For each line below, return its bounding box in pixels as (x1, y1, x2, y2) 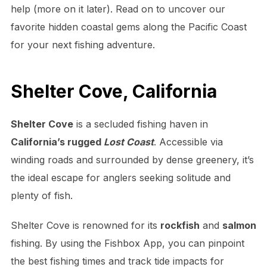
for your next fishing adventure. (10, 39, 155, 51)
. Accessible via (153, 135, 223, 148)
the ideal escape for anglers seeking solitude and (10, 171, 231, 184)
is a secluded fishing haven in (73, 117, 208, 130)
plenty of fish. (10, 189, 73, 201)
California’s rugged (10, 135, 104, 148)
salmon (222, 219, 256, 231)
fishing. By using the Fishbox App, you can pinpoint (10, 237, 244, 249)
